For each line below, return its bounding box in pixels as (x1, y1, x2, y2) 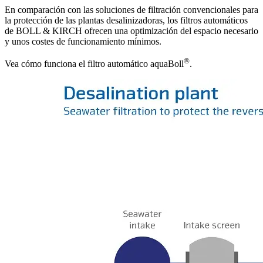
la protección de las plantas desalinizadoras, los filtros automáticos (5, 15, 248, 26)
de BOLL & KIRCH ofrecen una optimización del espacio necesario (5, 26, 258, 36)
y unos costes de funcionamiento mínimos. (5, 36, 161, 47)
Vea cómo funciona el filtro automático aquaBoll (5, 59, 184, 69)
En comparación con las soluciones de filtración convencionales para (5, 5, 258, 15)
